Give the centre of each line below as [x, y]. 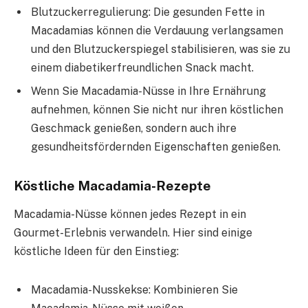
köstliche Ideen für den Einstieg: [96, 251]
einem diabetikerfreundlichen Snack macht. [142, 67]
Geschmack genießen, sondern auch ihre [134, 128]
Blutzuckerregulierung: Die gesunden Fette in [148, 12]
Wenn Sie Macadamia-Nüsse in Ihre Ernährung [148, 91]
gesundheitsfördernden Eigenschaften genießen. [156, 146]
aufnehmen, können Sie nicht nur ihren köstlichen [157, 109]
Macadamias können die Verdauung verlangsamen [157, 30]
